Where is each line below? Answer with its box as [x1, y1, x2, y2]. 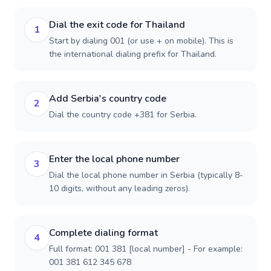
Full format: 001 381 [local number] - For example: [49, 243, 243, 255]
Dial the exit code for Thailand [49, 18, 185, 31]
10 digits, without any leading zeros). [49, 183, 190, 194]
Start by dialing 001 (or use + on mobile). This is [49, 35, 233, 47]
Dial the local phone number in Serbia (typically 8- [49, 169, 243, 181]
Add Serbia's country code [49, 92, 166, 105]
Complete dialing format [49, 226, 158, 240]
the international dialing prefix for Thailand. [49, 48, 217, 60]
